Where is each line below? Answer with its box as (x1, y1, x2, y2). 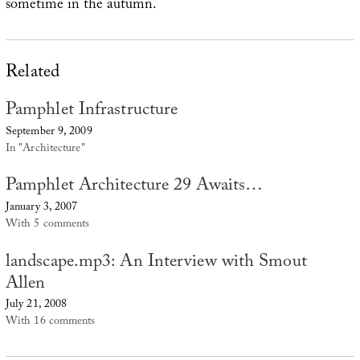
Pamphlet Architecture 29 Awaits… (5, 172, 264, 202)
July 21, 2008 (5, 296, 67, 316)
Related (5, 58, 60, 88)
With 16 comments (5, 313, 96, 333)
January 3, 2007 (5, 198, 78, 218)
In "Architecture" (5, 139, 85, 159)
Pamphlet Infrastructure (5, 96, 178, 126)
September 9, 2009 (5, 122, 92, 142)
